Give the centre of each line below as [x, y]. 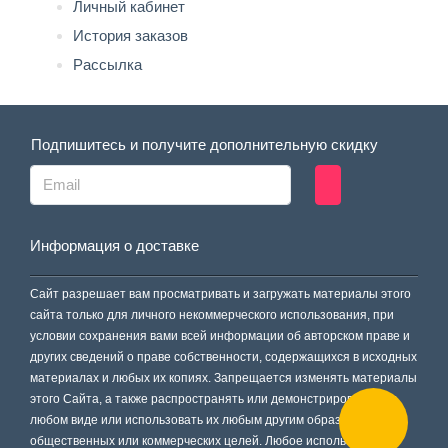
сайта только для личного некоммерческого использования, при [211, 314]
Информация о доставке [114, 245]
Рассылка [107, 64]
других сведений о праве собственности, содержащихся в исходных [223, 356]
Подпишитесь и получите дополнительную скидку [208, 145]
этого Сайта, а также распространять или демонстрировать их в [213, 398]
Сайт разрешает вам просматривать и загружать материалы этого [220, 293]
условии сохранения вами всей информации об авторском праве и [219, 335]
